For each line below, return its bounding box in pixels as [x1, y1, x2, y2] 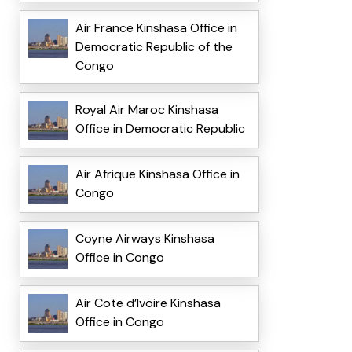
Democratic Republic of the [75, 38, 233, 56]
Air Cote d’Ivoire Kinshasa [75, 295, 221, 312]
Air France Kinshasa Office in [75, 20, 237, 37]
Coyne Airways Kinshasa [75, 230, 214, 247]
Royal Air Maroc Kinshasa [75, 101, 218, 119]
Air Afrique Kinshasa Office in [75, 166, 240, 183]
